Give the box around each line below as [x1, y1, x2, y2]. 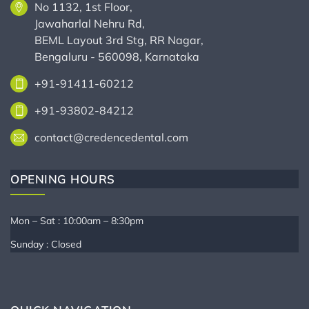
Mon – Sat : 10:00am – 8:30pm [10, 215, 143, 227]
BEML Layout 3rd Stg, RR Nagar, [34, 33, 203, 47]
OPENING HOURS [10, 172, 115, 186]
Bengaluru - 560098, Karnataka [34, 50, 199, 63]
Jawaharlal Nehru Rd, [34, 17, 145, 30]
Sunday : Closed [10, 238, 81, 250]
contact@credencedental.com [34, 130, 188, 144]
